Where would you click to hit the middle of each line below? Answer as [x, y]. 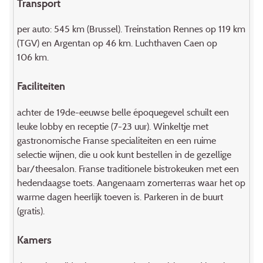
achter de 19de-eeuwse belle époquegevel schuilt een [123, 112]
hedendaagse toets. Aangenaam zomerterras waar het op [131, 183]
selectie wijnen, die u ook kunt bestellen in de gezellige [124, 155]
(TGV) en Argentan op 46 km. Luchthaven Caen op [117, 43]
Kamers [34, 240]
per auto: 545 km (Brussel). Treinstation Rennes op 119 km [131, 29]
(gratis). [31, 211]
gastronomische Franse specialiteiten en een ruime [116, 141]
